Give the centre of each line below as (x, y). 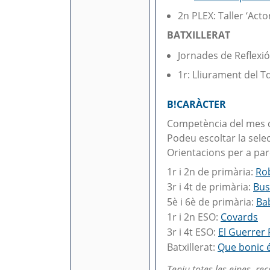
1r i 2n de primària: (211, 172)
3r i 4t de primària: (210, 187)
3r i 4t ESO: (193, 232)
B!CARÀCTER (196, 104)
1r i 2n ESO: (194, 217)
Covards (239, 217)
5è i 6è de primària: (212, 202)
